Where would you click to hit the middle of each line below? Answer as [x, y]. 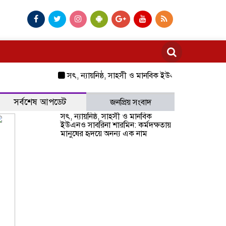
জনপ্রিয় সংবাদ [130, 103]
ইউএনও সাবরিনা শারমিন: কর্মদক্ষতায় [116, 125]
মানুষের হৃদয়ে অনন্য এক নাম [104, 134]
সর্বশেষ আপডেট [40, 102]
